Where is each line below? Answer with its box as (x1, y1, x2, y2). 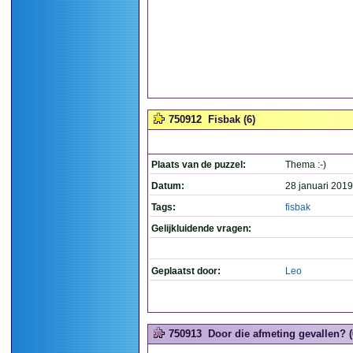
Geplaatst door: (151, 266, 221, 277)
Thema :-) (285, 159, 326, 170)
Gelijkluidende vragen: (151, 223, 251, 234)
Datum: (151, 180, 184, 191)
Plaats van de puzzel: (151, 159, 246, 170)
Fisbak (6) (208, 113, 255, 125)
